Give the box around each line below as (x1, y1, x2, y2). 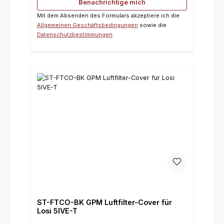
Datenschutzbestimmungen (36, 30, 112, 38)
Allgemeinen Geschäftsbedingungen (36, 21, 138, 28)
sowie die (137, 21, 166, 28)
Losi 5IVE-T (36, 206, 77, 215)
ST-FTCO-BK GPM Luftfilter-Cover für (36, 198, 172, 207)
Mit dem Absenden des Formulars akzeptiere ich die (36, 11, 179, 19)
